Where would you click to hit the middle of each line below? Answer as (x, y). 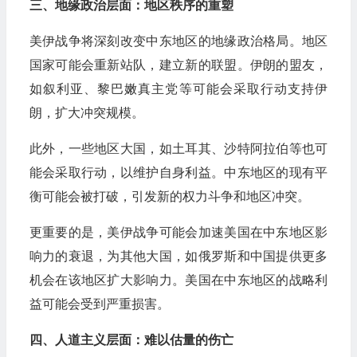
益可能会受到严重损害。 (99, 304)
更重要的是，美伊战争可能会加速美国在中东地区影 (178, 232)
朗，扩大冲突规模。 (86, 112)
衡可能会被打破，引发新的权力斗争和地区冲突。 (169, 196)
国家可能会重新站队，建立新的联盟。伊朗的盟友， (178, 65)
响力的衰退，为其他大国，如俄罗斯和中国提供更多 (178, 256)
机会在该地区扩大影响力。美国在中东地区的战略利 (178, 280)
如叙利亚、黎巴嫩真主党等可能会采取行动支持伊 (178, 88)
